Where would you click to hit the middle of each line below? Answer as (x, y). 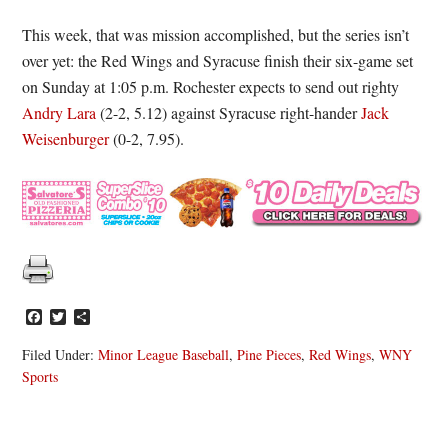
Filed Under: (60, 355)
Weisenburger (66, 139)
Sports (40, 377)
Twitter (88, 316)
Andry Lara (59, 113)
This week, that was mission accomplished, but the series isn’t (216, 35)
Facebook (73, 316)
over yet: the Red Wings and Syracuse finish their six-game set (218, 61)
